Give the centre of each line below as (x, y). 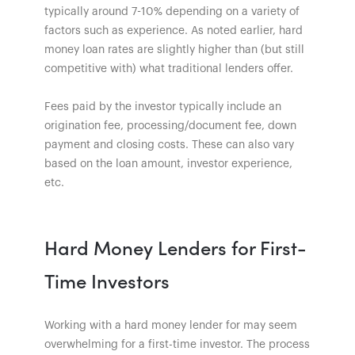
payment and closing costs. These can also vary (169, 145)
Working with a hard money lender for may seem (171, 325)
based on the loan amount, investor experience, (168, 164)
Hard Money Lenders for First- (176, 246)
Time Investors (107, 280)
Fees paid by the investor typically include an (163, 107)
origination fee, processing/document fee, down (170, 126)
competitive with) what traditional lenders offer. (169, 69)
